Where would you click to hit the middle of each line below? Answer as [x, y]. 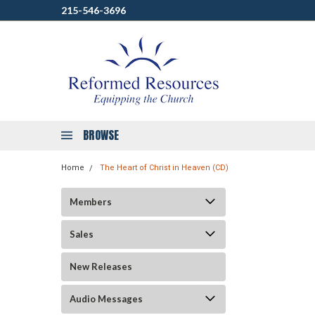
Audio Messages [106, 299]
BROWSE [101, 135]
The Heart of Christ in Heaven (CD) [164, 168]
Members [91, 202]
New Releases [101, 266]
